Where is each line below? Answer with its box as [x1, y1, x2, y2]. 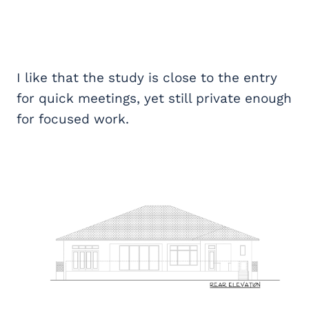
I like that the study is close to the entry [17, 70, 277, 86]
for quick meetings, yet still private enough [17, 90, 292, 106]
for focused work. [17, 111, 129, 127]
